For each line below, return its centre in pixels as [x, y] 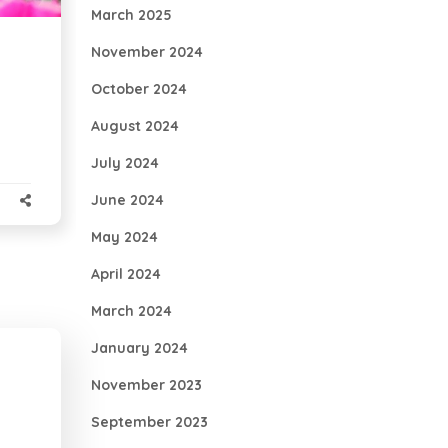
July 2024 [125, 163]
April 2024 [126, 274]
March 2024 [131, 311]
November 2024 [147, 52]
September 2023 [149, 422]
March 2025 [131, 15]
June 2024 [127, 200]
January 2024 [139, 348]
